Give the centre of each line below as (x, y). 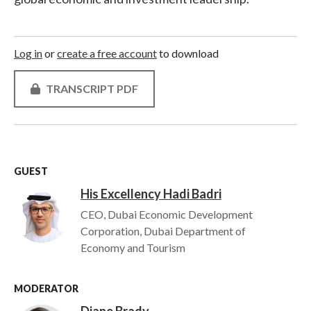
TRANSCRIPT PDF (92, 89)
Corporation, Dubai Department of (163, 231)
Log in (28, 53)
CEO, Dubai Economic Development (167, 214)
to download (188, 53)
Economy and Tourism (133, 247)
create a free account (107, 53)
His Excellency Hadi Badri (151, 194)
